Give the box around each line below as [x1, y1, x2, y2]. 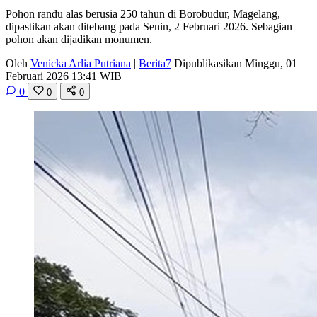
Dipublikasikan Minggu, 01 [174, 57, 297, 69]
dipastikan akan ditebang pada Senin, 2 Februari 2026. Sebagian [6, 20, 292, 33]
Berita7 [139, 57, 171, 69]
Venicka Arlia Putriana [30, 57, 131, 69]
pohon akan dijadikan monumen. [6, 33, 152, 45]
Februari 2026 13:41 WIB [6, 69, 122, 82]
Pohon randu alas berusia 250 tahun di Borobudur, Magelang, [6, 7, 280, 20]
